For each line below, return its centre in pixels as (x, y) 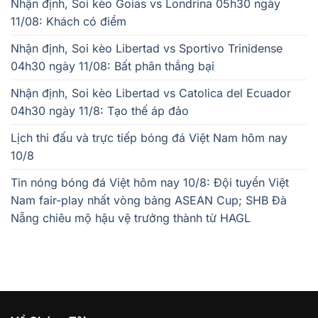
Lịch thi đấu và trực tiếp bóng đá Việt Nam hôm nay (149, 138)
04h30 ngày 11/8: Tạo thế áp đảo (100, 111)
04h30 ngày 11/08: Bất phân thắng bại (113, 66)
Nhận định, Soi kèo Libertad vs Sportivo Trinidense (147, 49)
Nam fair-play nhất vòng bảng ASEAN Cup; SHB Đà (149, 201)
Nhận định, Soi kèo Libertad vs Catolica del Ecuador (151, 93)
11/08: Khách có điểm (68, 22)
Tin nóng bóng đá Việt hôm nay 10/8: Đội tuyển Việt (150, 183)
